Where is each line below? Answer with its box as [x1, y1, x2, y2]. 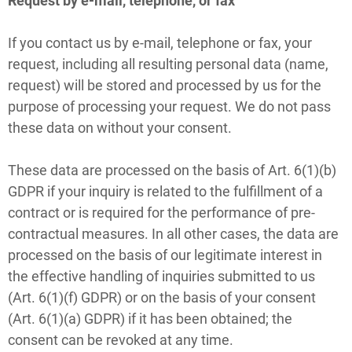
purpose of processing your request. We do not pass [8, 97, 331, 115]
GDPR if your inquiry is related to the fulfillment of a [8, 182, 323, 200]
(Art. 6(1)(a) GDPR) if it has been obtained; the [8, 310, 292, 327]
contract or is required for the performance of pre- [8, 203, 315, 221]
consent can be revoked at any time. [8, 331, 233, 348]
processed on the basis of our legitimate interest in [8, 246, 322, 263]
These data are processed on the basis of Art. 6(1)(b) [8, 161, 336, 178]
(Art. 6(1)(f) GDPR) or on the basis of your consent [8, 288, 316, 306]
